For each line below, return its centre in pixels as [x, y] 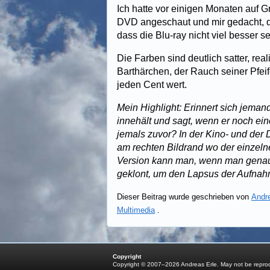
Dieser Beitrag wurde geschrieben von [184, 197]
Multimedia [136, 210]
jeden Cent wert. [152, 85]
